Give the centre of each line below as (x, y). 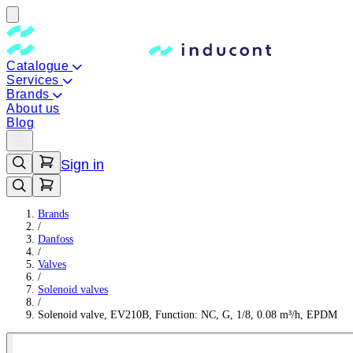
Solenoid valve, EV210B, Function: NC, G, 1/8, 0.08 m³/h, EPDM (188, 315)
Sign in (82, 165)
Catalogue (40, 66)
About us (33, 108)
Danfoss (56, 239)
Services (35, 80)
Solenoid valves (73, 290)
